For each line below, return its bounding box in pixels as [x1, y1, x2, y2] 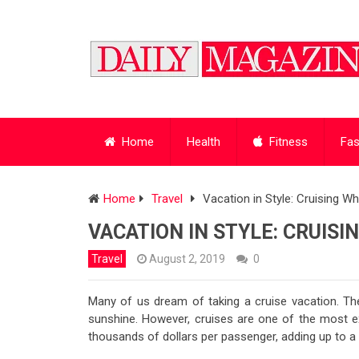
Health [187, 135, 220, 150]
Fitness [266, 135, 308, 150]
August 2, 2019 [149, 252, 225, 266]
